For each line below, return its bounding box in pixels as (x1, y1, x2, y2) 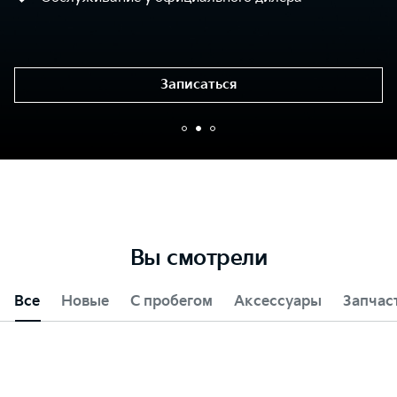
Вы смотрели (129, 245, 268, 271)
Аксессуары (234, 292, 322, 310)
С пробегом (130, 292, 213, 310)
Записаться (160, 76, 237, 94)
